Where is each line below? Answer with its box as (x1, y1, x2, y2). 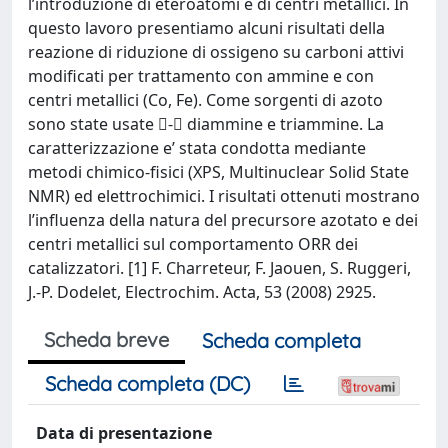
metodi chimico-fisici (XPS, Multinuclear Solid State (28, 160, 409, 183)
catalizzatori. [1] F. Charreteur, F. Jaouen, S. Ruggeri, (28, 256, 411, 279)
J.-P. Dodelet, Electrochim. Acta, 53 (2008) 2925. (28, 280, 376, 303)
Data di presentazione (36, 421, 212, 444)
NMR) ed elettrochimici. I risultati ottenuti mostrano (28, 184, 420, 207)
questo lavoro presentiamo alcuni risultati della (28, 16, 385, 39)
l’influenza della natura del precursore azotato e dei (28, 208, 418, 231)
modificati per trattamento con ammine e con (28, 64, 374, 87)
